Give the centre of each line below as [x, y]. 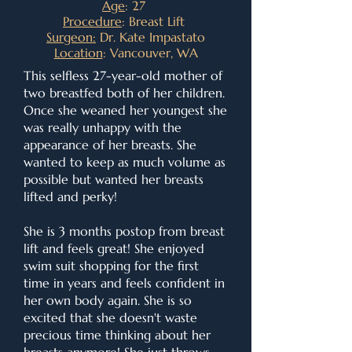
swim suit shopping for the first [111, 266]
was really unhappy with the [103, 127]
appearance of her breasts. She [110, 145]
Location [78, 53]
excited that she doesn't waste [110, 317]
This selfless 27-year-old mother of [123, 75]
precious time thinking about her [117, 335]
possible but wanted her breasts [114, 179]
